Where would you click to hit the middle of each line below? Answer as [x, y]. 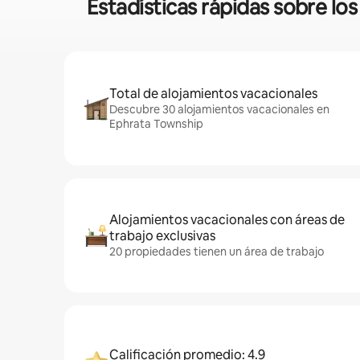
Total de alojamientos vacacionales [213, 94]
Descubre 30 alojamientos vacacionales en [219, 109]
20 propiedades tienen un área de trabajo [217, 252]
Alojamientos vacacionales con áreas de [227, 220]
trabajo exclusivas [162, 236]
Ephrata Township [156, 124]
